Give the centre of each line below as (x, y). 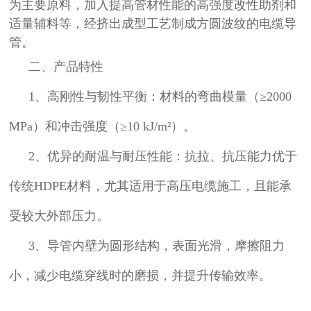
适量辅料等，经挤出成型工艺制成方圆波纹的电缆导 (153, 24)
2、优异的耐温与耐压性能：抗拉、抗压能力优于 (163, 156)
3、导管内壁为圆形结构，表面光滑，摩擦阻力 (157, 246)
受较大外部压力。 (59, 216)
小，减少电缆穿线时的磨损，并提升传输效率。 (141, 276)
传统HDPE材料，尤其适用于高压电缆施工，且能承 (151, 186)
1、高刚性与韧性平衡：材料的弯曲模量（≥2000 (160, 96)
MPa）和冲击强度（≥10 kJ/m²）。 (103, 126)
